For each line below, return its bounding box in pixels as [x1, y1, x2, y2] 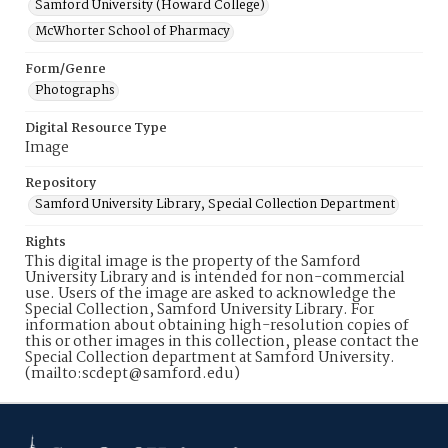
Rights [25, 232, 66, 253]
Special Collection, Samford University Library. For [25, 298, 374, 322]
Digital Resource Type [25, 118, 167, 139]
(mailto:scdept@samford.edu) [25, 362, 240, 386]
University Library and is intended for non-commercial [25, 266, 405, 290]
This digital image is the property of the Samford [25, 250, 361, 274]
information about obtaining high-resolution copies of [25, 314, 409, 338]
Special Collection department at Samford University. [25, 346, 395, 370]
